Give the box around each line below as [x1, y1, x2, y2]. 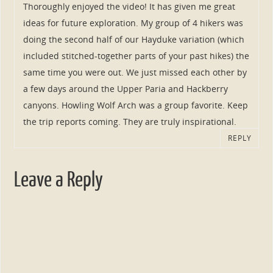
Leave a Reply [13, 168, 103, 191]
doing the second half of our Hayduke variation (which [23, 34, 244, 46]
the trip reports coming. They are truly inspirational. [23, 116, 236, 128]
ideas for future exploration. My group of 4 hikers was [23, 17, 243, 29]
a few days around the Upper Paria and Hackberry [23, 83, 228, 95]
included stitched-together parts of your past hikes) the [23, 50, 249, 62]
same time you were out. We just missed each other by [23, 66, 247, 79]
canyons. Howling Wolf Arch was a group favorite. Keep [23, 99, 248, 112]
